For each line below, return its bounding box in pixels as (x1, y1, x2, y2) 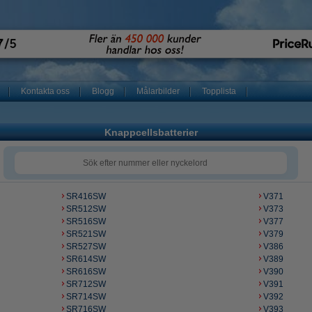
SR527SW (65, 242, 106, 251)
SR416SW (65, 192, 106, 201)
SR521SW (65, 229, 106, 239)
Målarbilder (136, 86, 180, 96)
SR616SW (65, 267, 106, 276)
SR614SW (65, 254, 106, 264)
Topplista (202, 86, 236, 96)
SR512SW (65, 204, 106, 214)
